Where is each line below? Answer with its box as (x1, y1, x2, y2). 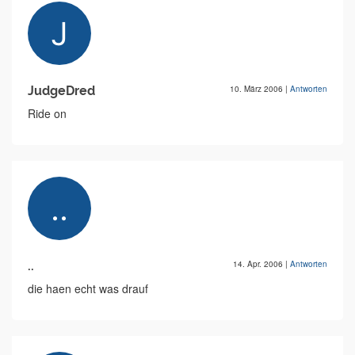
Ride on (28, 105, 67, 121)
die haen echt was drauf (28, 281, 148, 296)
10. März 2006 (230, 83, 285, 94)
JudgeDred (28, 83, 95, 98)
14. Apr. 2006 (233, 258, 285, 269)
